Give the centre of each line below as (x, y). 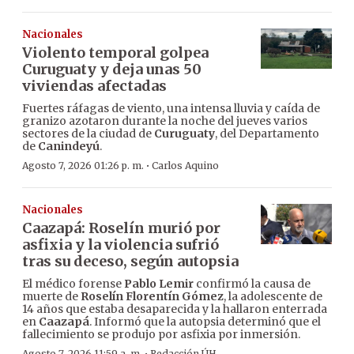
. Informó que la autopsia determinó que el (205, 322)
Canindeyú (69, 147)
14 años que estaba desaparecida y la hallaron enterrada (175, 309)
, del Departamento (267, 134)
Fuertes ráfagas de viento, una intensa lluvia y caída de (171, 109)
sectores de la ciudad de (88, 134)
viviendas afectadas (94, 86)
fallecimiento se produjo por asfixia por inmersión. (161, 335)
